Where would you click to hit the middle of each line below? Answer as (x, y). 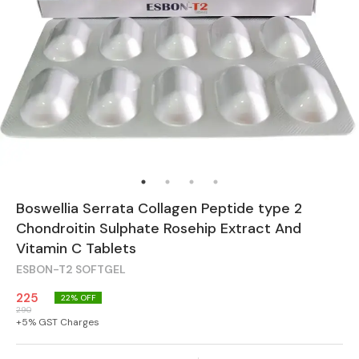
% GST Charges (64, 322)
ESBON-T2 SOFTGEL (71, 269)
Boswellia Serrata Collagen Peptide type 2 (159, 208)
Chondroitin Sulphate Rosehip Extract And (159, 228)
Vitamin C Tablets (76, 248)
